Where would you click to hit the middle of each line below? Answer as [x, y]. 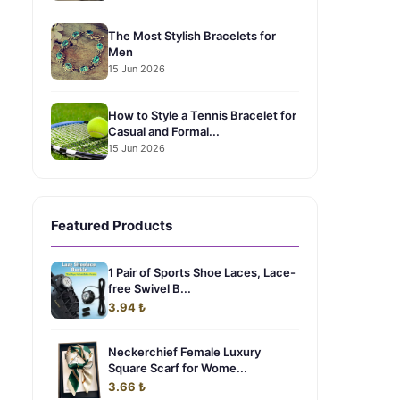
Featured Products [112, 225]
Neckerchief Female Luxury [184, 352]
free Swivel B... [150, 288]
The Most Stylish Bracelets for [192, 35]
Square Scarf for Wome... [178, 368]
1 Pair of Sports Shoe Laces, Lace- [202, 272]
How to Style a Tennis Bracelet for [202, 115]
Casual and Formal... [164, 131]
